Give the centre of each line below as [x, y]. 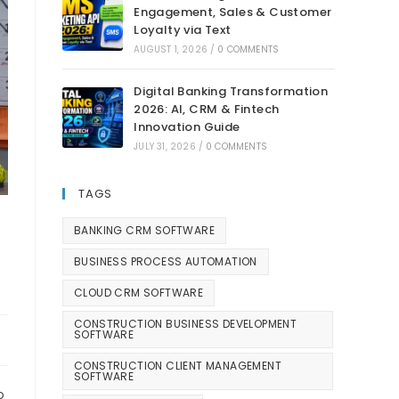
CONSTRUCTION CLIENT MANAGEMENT [178, 366]
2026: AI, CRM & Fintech [207, 110]
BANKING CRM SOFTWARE [144, 231]
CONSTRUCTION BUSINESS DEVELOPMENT [186, 324]
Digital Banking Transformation [231, 92]
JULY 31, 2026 [165, 147]
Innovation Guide [187, 127]
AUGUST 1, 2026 [171, 50]
